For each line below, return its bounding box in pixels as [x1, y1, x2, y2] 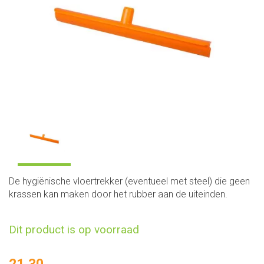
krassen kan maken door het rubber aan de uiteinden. [9, 189, 227, 200]
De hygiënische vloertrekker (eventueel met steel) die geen [9, 176, 250, 187]
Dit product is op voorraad [9, 223, 139, 236]
